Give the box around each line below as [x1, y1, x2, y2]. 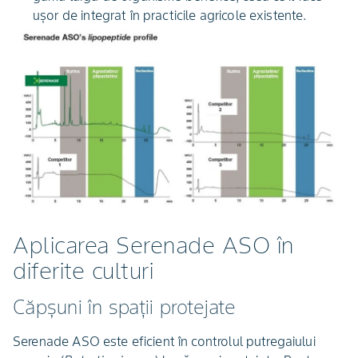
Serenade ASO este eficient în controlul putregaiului [13, 332, 316, 349]
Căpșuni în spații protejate [13, 294, 236, 320]
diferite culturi [13, 256, 153, 285]
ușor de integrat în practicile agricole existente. [33, 6, 307, 23]
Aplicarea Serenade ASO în [13, 230, 294, 260]
